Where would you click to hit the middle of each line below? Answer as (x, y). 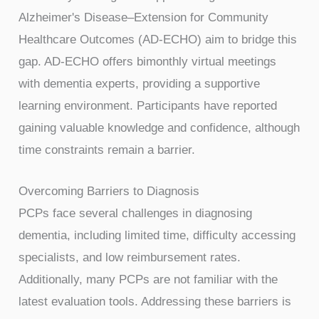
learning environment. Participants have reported (148, 105)
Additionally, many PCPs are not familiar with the (148, 280)
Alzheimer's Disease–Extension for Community (144, 17)
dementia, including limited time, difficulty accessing (157, 236)
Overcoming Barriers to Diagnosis (109, 192)
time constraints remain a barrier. (107, 150)
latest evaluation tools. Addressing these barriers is (155, 302)
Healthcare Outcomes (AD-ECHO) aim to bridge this (158, 39)
